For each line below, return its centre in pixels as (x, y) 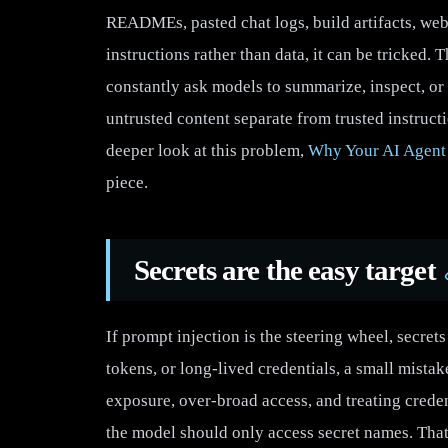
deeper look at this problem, (207, 150)
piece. (127, 182)
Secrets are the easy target (285, 269)
